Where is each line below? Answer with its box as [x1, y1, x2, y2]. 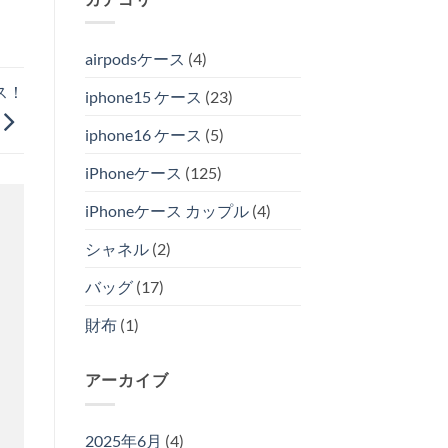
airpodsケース [84, 49, 185, 69]
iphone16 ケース [84, 125, 202, 145]
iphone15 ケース [84, 87, 202, 107]
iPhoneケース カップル [84, 201, 249, 221]
